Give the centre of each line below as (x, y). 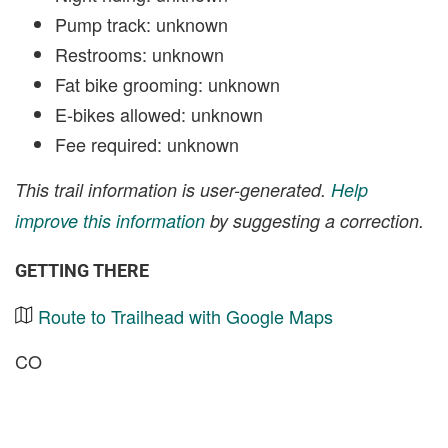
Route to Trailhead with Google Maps (185, 316)
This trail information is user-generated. (173, 189)
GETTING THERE (82, 270)
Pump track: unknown (141, 24)
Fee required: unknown (147, 144)
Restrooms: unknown (139, 54)
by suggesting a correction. (314, 220)
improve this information (110, 220)
